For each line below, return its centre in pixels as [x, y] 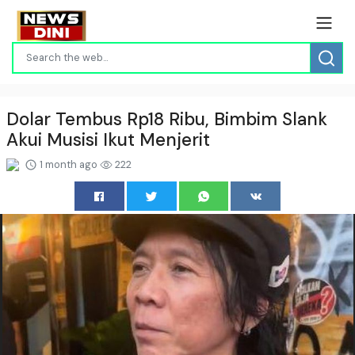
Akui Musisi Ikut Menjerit [108, 139]
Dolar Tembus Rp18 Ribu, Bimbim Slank [167, 119]
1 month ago [69, 164]
